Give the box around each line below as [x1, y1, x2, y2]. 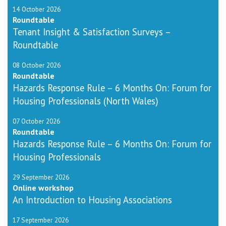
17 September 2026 [13, 215, 69, 224]
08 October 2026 [13, 60, 61, 70]
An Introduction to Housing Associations [13, 193, 172, 206]
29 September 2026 [13, 172, 69, 182]
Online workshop [13, 182, 74, 193]
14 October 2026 [13, 4, 61, 14]
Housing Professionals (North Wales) [13, 94, 158, 107]
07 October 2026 [13, 116, 60, 126]
